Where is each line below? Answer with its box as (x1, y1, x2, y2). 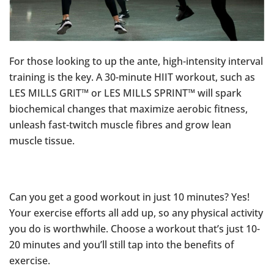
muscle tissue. (9, 134, 75, 148)
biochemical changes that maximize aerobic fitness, (9, 102, 248, 116)
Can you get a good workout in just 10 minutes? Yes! (9, 190, 250, 204)
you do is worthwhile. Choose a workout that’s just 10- (9, 222, 260, 236)
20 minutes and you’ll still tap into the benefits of (9, 238, 234, 252)
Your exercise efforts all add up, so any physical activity (9, 206, 263, 220)
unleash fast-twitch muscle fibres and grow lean (9, 118, 231, 132)
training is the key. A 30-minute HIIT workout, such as (9, 70, 255, 84)
